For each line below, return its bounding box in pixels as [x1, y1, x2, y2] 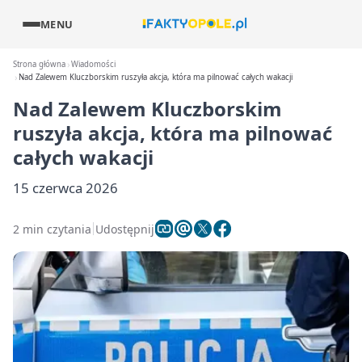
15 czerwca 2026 [13, 179, 118, 197]
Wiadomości [71, 59, 116, 69]
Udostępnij [95, 221, 154, 237]
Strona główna [13, 59, 65, 69]
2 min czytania [13, 221, 91, 237]
